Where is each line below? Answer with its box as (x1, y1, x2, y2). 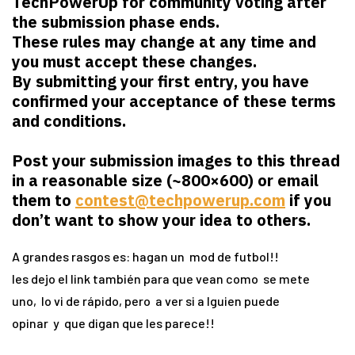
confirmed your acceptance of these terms (12, 90, 336, 113)
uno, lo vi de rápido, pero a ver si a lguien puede (12, 293, 280, 309)
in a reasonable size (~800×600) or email (12, 170, 319, 192)
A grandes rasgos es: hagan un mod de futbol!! (12, 249, 279, 265)
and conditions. (12, 110, 126, 132)
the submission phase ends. (12, 11, 219, 33)
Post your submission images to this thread (12, 150, 340, 172)
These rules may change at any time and (12, 31, 316, 53)
